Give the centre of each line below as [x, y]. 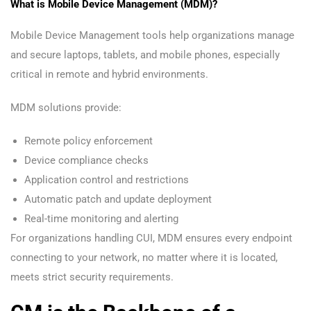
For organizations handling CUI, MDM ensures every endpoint [151, 238]
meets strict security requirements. [92, 277]
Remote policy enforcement [89, 141]
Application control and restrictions [107, 180]
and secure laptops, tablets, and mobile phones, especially [145, 55]
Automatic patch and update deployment [118, 200]
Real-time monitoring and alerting [101, 219]
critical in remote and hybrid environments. [109, 75]
